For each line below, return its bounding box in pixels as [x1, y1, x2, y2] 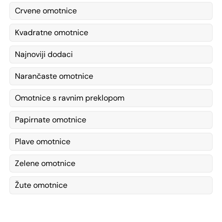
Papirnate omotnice [15, 114, 86, 125]
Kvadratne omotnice [15, 27, 88, 38]
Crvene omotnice [15, 5, 77, 16]
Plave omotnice [15, 136, 70, 147]
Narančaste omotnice [15, 71, 93, 82]
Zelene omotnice [15, 158, 75, 169]
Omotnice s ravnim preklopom [15, 93, 124, 104]
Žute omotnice [15, 180, 67, 191]
